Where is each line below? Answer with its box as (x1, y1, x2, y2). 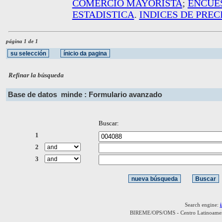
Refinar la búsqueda (8, 71, 64, 79)
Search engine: (184, 201, 220, 208)
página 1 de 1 (6, 38, 38, 45)
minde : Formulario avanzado (61, 90, 162, 99)
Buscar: (98, 119, 119, 127)
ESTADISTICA (72, 8, 134, 20)
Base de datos (8, 90, 61, 99)
